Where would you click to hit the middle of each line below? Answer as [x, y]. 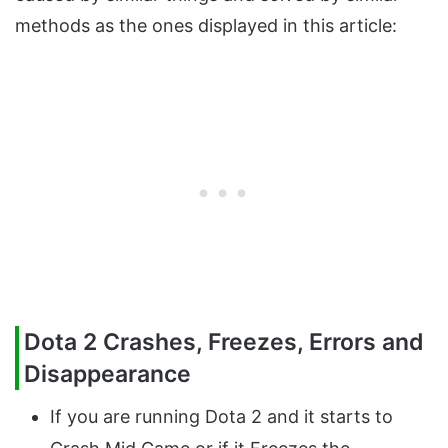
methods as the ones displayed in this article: [206, 25]
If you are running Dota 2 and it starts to [221, 417]
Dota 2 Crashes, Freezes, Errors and [224, 341]
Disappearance [107, 373]
